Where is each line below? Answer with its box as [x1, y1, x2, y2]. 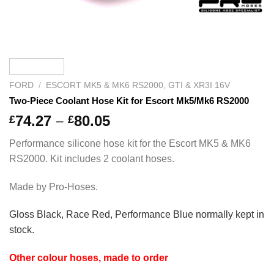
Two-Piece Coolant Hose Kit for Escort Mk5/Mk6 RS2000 [9, 95, 249, 106]
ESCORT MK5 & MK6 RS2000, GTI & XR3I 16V [46, 81, 231, 90]
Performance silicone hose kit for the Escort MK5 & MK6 [9, 138, 251, 149]
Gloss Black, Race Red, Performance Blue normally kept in [9, 209, 264, 220]
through [116, 155, 172, 172]
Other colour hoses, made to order [9, 253, 168, 264]
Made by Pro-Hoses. [9, 181, 98, 192]
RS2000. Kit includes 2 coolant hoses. [9, 153, 174, 164]
